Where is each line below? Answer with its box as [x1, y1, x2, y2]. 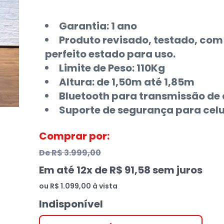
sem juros [150, 163, 202, 177]
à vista [90, 181, 117, 191]
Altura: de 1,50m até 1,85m [58, 75, 194, 89]
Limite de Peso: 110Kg [58, 61, 165, 75]
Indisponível [38, 197, 103, 211]
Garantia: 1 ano [58, 19, 137, 33]
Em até [38, 163, 76, 177]
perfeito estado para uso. [44, 47, 175, 61]
